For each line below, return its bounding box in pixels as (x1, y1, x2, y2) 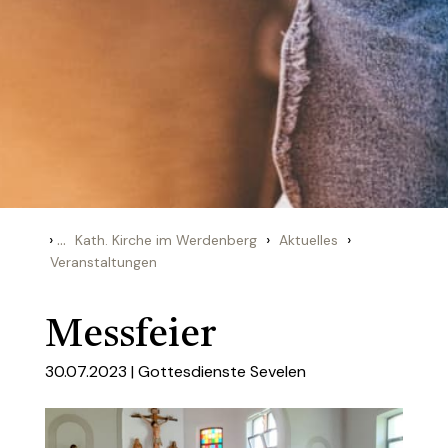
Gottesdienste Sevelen (138, 361, 306, 382)
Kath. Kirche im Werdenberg (75, 231, 257, 249)
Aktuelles (279, 231, 338, 249)
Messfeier (45, 316, 216, 356)
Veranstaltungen (50, 253, 157, 271)
